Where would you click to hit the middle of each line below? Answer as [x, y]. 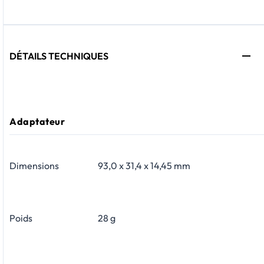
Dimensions [34, 166]
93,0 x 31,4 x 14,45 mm [144, 166]
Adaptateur [37, 122]
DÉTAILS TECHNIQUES [59, 56]
